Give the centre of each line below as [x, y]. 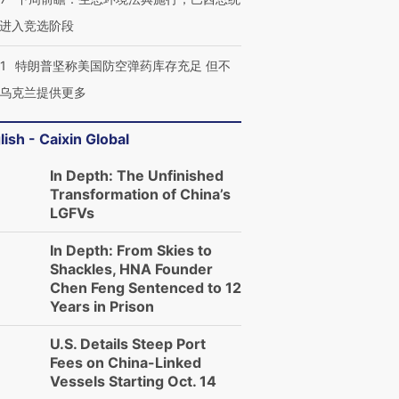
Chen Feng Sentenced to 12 [146, 288]
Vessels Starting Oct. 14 [133, 381]
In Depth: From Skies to [131, 250]
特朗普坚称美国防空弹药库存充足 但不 [123, 65]
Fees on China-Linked [126, 362]
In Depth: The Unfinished [137, 175]
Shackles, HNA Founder [131, 269]
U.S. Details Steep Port [128, 344]
